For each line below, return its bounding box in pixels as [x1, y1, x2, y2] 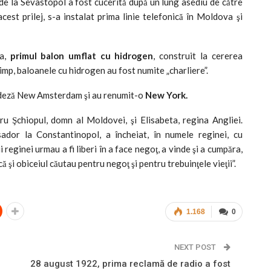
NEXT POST [174, 242, 218, 252]
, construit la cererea [153, 50, 243, 61]
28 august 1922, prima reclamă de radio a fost [30, 258, 230, 269]
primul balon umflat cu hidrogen [10, 50, 154, 61]
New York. [145, 89, 188, 100]
